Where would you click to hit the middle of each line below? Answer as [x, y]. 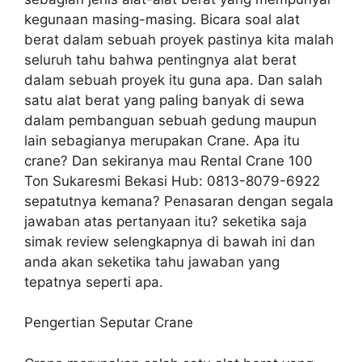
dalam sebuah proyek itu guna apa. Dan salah [173, 80]
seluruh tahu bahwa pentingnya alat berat [160, 59]
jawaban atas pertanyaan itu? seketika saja [166, 221]
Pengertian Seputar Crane [109, 323]
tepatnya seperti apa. [94, 282]
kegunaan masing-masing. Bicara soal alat [162, 19]
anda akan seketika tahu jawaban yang [152, 261]
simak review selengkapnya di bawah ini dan [170, 241]
